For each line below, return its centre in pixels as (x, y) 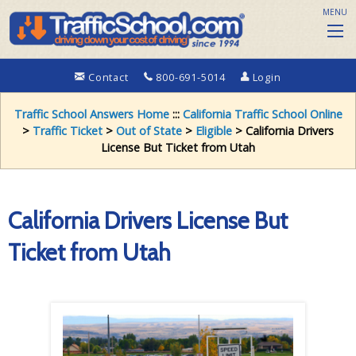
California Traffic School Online (262, 114)
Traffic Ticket (68, 131)
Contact (108, 77)
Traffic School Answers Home (91, 114)
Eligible (214, 131)
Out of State (149, 131)
